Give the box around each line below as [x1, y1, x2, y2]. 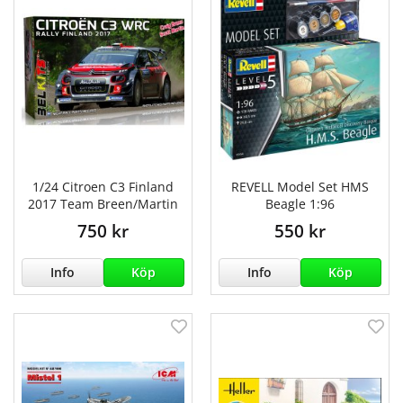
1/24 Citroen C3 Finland [32, 178, 174, 196]
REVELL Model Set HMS [231, 178, 369, 196]
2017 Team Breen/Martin [28, 195, 178, 213]
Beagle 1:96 [265, 195, 335, 213]
